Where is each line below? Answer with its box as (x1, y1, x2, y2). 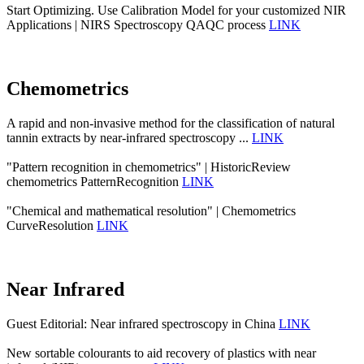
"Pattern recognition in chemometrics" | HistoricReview (6, 159, 291, 174)
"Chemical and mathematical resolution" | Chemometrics (6, 203, 296, 218)
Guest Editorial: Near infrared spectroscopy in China (6, 316, 279, 331)
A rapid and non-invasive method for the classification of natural (6, 115, 335, 130)
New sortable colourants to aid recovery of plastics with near (6, 345, 316, 360)
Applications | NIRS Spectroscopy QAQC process (6, 18, 269, 32)
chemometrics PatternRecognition (6, 174, 182, 188)
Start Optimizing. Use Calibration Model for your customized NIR (6, 3, 346, 18)
